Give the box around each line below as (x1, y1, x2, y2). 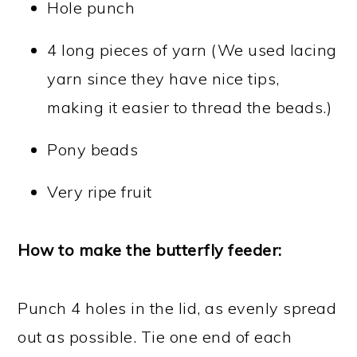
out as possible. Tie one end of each (18, 327, 292, 347)
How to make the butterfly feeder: (18, 240, 282, 261)
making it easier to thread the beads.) (47, 97, 332, 118)
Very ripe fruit (47, 182, 152, 202)
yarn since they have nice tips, (47, 69, 280, 89)
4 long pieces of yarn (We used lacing (47, 40, 337, 61)
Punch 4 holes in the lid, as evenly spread (18, 298, 337, 319)
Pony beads (47, 139, 139, 160)
